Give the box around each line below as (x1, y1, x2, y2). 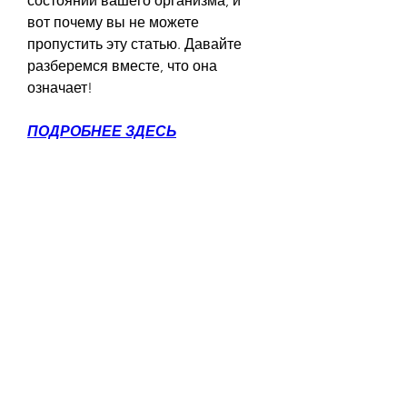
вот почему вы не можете (27, 13, 199, 31)
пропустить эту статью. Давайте (27, 35, 242, 53)
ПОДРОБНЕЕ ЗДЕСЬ (27, 122, 176, 140)
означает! (27, 78, 93, 96)
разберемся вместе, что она (27, 56, 217, 74)
